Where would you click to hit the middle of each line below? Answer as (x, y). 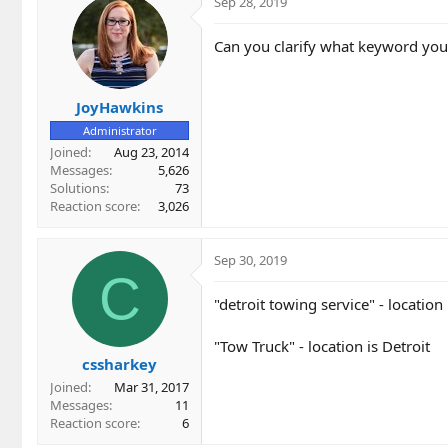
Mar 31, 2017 (151, 387)
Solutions (78, 187)
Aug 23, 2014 (151, 151)
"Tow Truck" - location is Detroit (322, 345)
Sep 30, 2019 (250, 259)
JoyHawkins (119, 106)
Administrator (119, 130)
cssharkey (119, 364)
